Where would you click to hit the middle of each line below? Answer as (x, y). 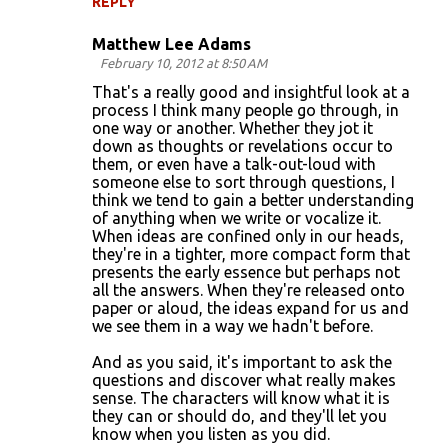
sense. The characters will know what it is (241, 398)
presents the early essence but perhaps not (246, 272)
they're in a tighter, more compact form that (251, 254)
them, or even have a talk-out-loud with (234, 164)
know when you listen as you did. (211, 434)
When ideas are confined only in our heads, (248, 236)
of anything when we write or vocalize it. (236, 218)
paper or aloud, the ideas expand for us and (250, 308)
